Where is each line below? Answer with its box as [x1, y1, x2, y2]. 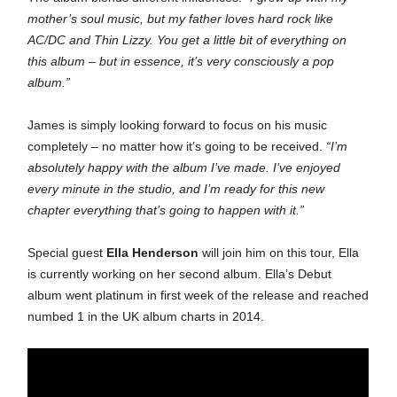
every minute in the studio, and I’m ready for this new [27, 182, 325, 196]
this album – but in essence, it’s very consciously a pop [27, 54, 335, 68]
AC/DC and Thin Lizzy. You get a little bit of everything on [27, 33, 347, 47]
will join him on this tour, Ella [198, 245, 360, 260]
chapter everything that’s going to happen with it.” [27, 203, 305, 217]
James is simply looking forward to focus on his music [27, 118, 328, 132]
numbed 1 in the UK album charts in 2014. [27, 309, 265, 323]
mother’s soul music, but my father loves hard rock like [27, 12, 334, 26]
